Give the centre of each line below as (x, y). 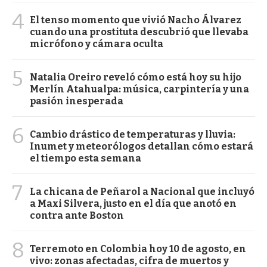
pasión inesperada (77, 101)
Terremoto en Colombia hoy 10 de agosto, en (138, 249)
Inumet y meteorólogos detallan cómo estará (142, 147)
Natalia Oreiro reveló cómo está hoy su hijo (136, 77)
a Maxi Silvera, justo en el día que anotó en (133, 204)
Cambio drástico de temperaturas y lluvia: (133, 135)
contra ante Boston (77, 216)
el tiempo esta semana (86, 159)
